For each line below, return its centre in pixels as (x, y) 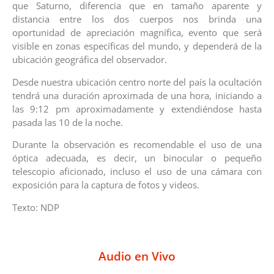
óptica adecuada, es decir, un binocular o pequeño (137, 158)
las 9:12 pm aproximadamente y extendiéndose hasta (137, 109)
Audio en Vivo (137, 256)
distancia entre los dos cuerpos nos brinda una (137, 19)
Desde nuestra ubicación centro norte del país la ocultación (137, 82)
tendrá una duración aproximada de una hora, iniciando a (137, 95)
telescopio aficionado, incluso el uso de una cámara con (137, 172)
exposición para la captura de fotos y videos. (106, 185)
